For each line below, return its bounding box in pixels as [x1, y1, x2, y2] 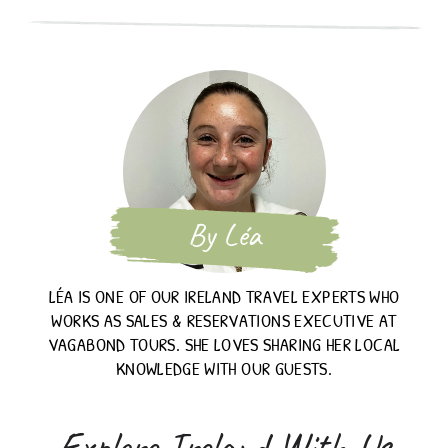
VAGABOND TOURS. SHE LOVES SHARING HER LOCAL [47, 332, 401, 358]
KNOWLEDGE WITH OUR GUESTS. [115, 356, 333, 382]
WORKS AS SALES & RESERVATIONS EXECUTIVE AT [51, 308, 397, 334]
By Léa [187, 219, 261, 252]
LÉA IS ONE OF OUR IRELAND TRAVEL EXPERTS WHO [48, 284, 400, 310]
